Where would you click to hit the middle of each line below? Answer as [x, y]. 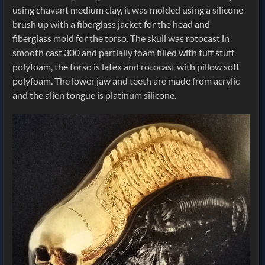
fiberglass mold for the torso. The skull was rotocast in [121, 38]
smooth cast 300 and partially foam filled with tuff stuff [123, 52]
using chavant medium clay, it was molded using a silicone [128, 9]
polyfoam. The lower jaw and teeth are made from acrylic [126, 80]
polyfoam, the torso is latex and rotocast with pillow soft [126, 66]
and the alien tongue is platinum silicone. [94, 95]
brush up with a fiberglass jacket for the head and [111, 24]
